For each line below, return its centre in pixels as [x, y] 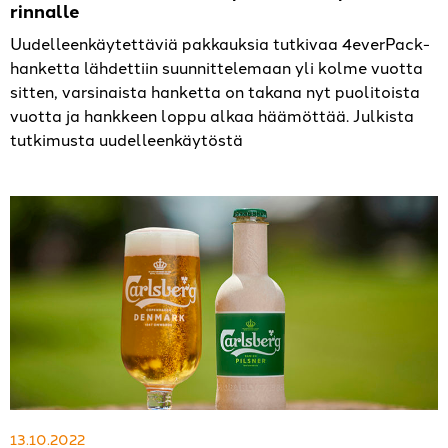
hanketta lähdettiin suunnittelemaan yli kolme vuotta [216, 67]
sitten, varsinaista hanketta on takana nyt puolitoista [215, 91]
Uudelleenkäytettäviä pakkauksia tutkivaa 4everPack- [220, 43]
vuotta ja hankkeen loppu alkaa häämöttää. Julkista [212, 115]
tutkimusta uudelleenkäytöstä [126, 139]
